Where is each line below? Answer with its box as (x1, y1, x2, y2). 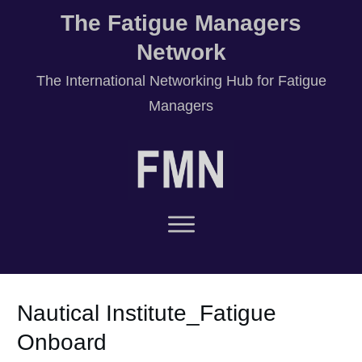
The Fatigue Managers (61, 11, 301, 36)
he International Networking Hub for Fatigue (44, 73, 326, 89)
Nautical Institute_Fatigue (17, 300, 276, 326)
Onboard (17, 329, 107, 355)
